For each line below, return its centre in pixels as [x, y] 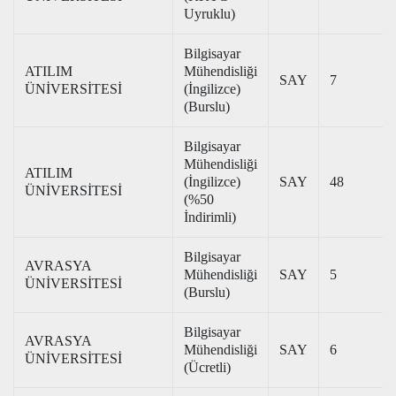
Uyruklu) [209, 14]
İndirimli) [210, 217]
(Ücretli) [207, 367]
